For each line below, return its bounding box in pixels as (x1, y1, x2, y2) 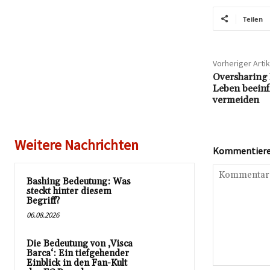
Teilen (242, 14, 263, 24)
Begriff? (27, 195, 60, 207)
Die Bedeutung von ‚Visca (27, 237, 133, 250)
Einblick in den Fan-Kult (27, 257, 127, 269)
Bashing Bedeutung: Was (27, 175, 131, 187)
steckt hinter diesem (27, 185, 111, 197)
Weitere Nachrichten (14, 135, 139, 154)
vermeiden (212, 93, 259, 106)
